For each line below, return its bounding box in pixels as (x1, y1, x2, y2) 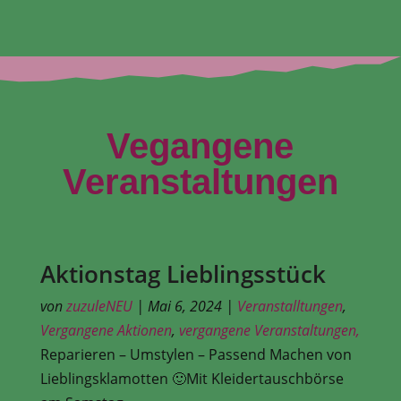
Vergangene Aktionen (39, 320, 172, 340)
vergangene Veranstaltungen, (178, 320, 360, 340)
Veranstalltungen (236, 295, 343, 316)
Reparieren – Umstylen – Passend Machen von (39, 344, 352, 364)
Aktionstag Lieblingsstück (39, 257, 326, 290)
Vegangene (107, 125, 294, 166)
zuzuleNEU (65, 295, 132, 316)
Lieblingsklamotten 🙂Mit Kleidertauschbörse (39, 368, 344, 388)
